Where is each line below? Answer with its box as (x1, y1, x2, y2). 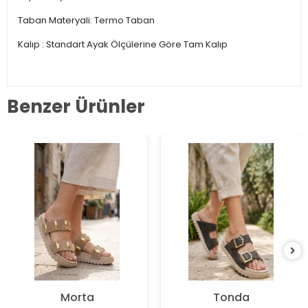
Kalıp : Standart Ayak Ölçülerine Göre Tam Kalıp (18, 37, 228, 51)
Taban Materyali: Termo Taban (18, 13, 155, 27)
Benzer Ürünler (7, 94, 145, 120)
